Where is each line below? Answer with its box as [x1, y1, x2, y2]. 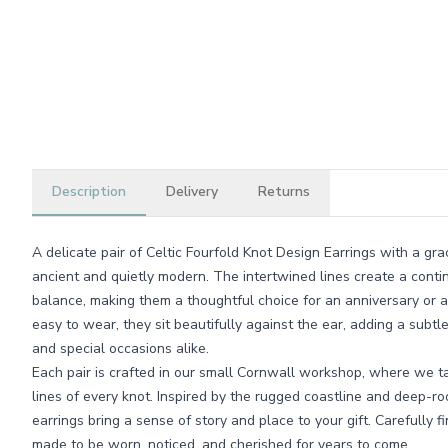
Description [52, 182, 126, 201]
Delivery [166, 182, 218, 201]
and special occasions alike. [32, 339, 209, 358]
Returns [258, 182, 310, 201]
